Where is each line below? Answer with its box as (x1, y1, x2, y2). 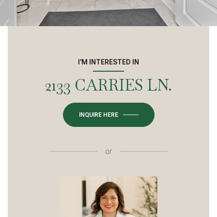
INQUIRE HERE (78, 111, 118, 118)
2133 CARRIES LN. (45, 75, 172, 95)
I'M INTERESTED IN (78, 58, 139, 66)
